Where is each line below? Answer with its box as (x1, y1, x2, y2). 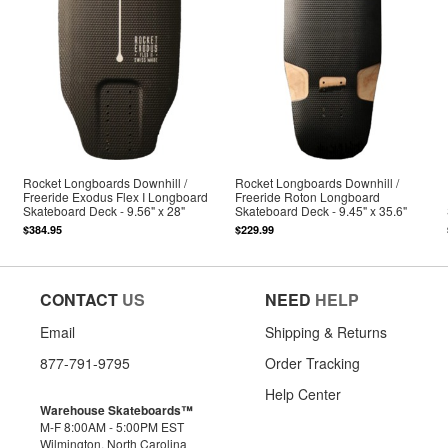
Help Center (265, 383, 341, 404)
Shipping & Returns (265, 321, 387, 342)
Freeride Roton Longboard (235, 188, 381, 206)
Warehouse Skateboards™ (40, 400, 193, 419)
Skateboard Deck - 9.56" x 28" (23, 202, 186, 220)
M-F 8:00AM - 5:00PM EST (40, 417, 184, 435)
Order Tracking (265, 352, 360, 373)
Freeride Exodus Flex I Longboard (23, 188, 209, 206)
